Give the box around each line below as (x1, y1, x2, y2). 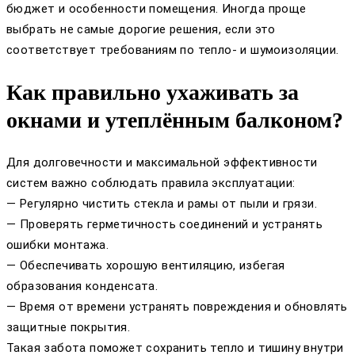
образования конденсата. (6, 279, 158, 294)
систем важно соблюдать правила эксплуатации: (6, 176, 296, 191)
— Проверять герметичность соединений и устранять (6, 217, 323, 232)
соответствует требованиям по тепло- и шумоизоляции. (6, 42, 339, 57)
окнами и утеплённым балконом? (6, 108, 343, 133)
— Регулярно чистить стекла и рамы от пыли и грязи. (6, 197, 317, 212)
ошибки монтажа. (6, 238, 109, 253)
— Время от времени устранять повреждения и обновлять (6, 300, 348, 315)
